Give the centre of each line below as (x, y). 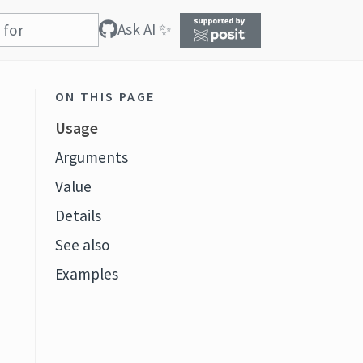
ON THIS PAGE (105, 96)
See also (82, 245)
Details (78, 216)
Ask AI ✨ (145, 29)
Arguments (91, 157)
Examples (86, 274)
